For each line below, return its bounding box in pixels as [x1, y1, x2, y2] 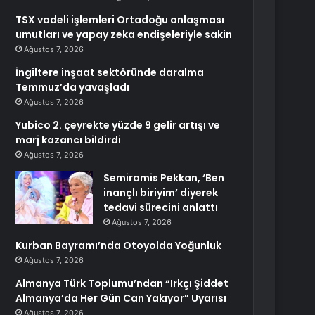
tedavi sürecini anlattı [103, 200, 219, 214]
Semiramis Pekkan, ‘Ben [103, 171, 225, 185]
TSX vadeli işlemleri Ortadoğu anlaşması [15, 13, 225, 27]
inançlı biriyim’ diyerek [103, 186, 219, 200]
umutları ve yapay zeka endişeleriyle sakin [15, 27, 233, 41]
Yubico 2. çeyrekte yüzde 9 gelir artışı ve [15, 118, 221, 132]
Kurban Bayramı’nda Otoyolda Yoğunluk [15, 238, 222, 252]
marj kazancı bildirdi [15, 133, 122, 147]
